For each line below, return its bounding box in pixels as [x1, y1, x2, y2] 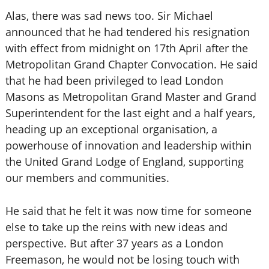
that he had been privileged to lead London [5, 73, 223, 88]
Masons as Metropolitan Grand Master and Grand [5, 89, 256, 104]
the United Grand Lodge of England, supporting [5, 154, 244, 169]
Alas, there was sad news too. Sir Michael [5, 8, 213, 23]
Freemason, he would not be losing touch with [5, 252, 240, 267]
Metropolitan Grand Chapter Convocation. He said [5, 57, 258, 71]
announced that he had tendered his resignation [5, 25, 250, 39]
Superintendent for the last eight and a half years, [5, 106, 255, 120]
